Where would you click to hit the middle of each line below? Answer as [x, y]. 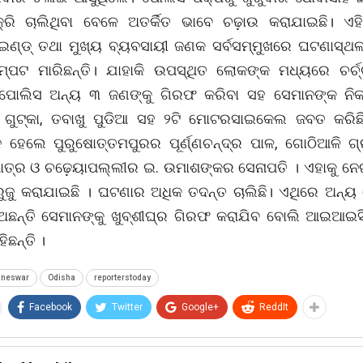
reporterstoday [122, 277]
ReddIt [274, 307]
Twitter [127, 307]
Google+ [200, 307]
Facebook [51, 307]
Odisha [62, 277]
